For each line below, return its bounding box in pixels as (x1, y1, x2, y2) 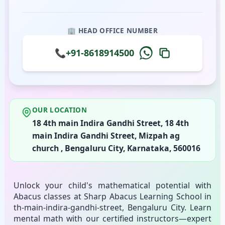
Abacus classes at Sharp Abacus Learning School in (14, 191, 211, 202)
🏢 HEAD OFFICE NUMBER (67, 26, 158, 35)
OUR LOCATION (32, 105, 87, 115)
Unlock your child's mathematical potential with (14, 180, 211, 191)
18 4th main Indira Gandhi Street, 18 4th (32, 117, 189, 129)
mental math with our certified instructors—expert (14, 213, 211, 224)
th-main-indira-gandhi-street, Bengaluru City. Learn (14, 202, 211, 213)
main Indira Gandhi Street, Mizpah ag (32, 130, 180, 141)
